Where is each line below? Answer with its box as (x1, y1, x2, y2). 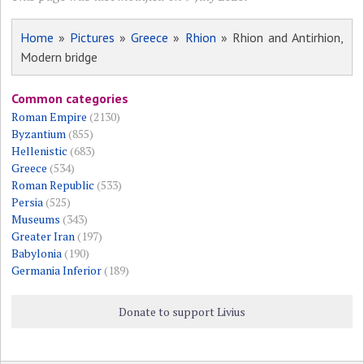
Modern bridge (20, 49, 98, 66)
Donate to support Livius (118, 304, 245, 320)
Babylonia (11, 245, 63, 262)
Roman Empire (11, 109, 88, 125)
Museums (11, 211, 61, 227)
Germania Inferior (11, 262, 102, 279)
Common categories (11, 90, 129, 107)
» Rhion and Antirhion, (215, 29, 344, 46)
